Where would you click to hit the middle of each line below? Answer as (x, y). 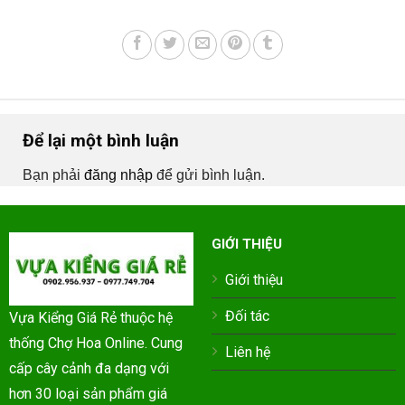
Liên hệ (247, 352)
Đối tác (247, 316)
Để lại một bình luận (103, 141)
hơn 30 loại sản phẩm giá (88, 394)
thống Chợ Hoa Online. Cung (95, 344)
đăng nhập (118, 174)
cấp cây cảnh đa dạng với (89, 369)
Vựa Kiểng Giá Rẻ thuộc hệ (90, 318)
